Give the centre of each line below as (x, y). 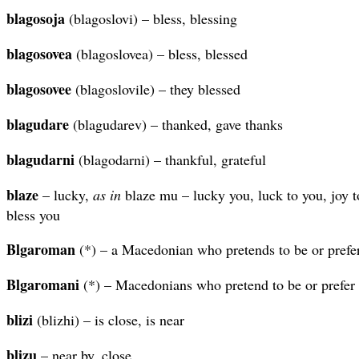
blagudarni (40, 159)
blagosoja (36, 18)
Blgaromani (43, 284)
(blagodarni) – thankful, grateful (170, 159)
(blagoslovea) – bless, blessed (160, 53)
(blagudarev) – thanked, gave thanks (176, 124)
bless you (33, 214)
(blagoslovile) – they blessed (156, 89)
